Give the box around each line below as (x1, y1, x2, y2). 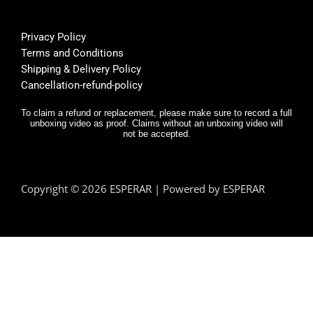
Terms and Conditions (21, 46, 124, 59)
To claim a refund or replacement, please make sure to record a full (21, 107, 292, 118)
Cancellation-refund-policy (21, 78, 143, 92)
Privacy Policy (21, 30, 86, 43)
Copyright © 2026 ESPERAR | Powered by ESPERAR (21, 181, 265, 196)
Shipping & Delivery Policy (21, 62, 141, 75)
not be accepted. (122, 128, 191, 139)
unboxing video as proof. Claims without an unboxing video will (30, 117, 283, 129)
